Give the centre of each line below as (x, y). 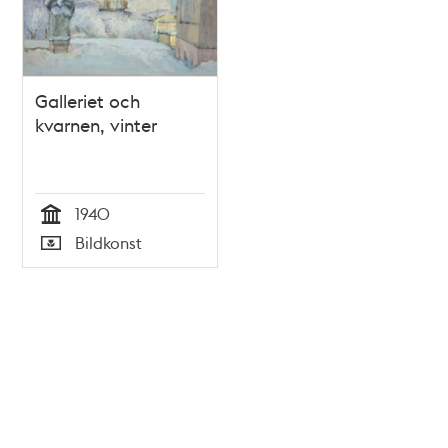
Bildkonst (109, 243)
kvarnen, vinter (96, 125)
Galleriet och (88, 101)
